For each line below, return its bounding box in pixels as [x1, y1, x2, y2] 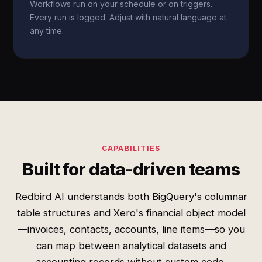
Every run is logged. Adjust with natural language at [30, 12, 227, 22]
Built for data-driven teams [22, 159, 240, 180]
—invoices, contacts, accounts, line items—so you [17, 223, 245, 235]
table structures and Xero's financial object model [16, 207, 246, 219]
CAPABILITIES [101, 144, 161, 153]
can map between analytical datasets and [36, 240, 226, 251]
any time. [30, 26, 64, 36]
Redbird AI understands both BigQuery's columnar [15, 191, 247, 202]
